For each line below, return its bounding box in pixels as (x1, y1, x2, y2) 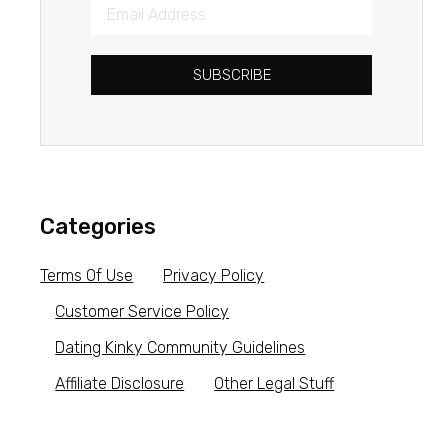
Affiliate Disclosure (55, 374, 185, 394)
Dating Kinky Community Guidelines (55, 338, 306, 358)
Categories (40, 213, 157, 241)
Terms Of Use (40, 266, 134, 286)
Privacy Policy (163, 266, 265, 286)
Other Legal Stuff (214, 374, 335, 394)
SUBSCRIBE (192, 66, 271, 85)
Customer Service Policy (55, 302, 230, 322)
